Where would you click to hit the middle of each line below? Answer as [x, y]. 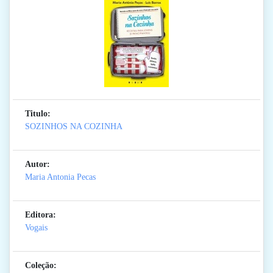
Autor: [37, 165]
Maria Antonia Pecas [60, 177]
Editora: [41, 215]
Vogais [36, 228]
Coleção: [41, 266]
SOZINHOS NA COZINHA [74, 127]
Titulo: [38, 114]
